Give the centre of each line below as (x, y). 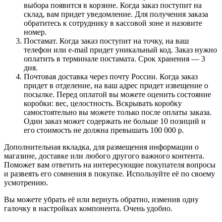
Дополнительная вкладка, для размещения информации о (101, 147)
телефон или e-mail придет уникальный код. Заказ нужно (120, 50)
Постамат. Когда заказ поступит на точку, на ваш (106, 41)
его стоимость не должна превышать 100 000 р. (104, 130)
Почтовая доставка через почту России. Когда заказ (111, 76)
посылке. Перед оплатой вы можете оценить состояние (117, 94)
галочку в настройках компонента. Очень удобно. (88, 208)
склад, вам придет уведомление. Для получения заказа (116, 14)
